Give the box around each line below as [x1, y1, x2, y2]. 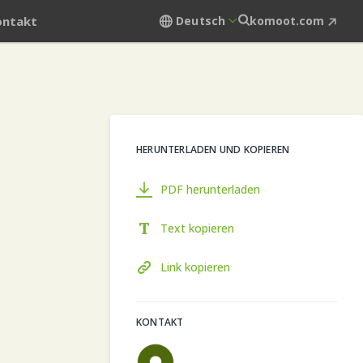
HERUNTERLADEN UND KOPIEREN [136, 143, 290, 156]
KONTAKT [136, 315, 184, 329]
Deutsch [176, 13, 225, 28]
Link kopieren [160, 259, 230, 275]
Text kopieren [160, 220, 234, 236]
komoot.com [250, 13, 324, 28]
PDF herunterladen [160, 181, 260, 197]
